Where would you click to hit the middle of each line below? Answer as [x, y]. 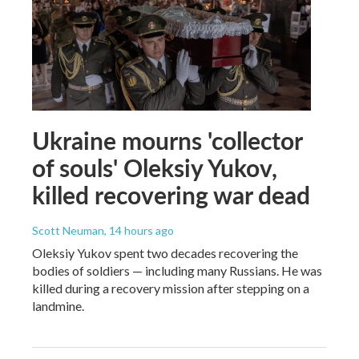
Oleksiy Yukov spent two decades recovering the [165, 252]
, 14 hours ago [139, 230]
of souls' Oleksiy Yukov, [155, 167]
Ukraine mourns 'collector [167, 140]
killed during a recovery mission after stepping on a [171, 288]
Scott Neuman [68, 230]
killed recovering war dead [171, 194]
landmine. [58, 305]
